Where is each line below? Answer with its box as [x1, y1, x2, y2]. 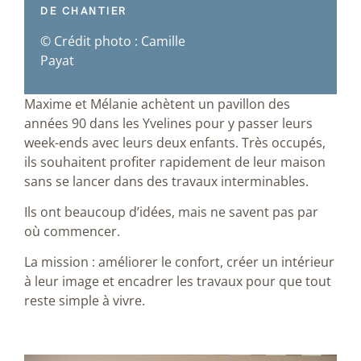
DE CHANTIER [40, 5, 127, 18]
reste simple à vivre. [24, 292, 145, 310]
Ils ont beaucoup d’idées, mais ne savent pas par [24, 202, 318, 221]
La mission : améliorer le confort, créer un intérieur [24, 253, 334, 272]
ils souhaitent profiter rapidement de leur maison [24, 152, 326, 171]
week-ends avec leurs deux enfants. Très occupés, [24, 133, 326, 151]
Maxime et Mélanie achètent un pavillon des [24, 94, 290, 113]
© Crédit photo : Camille [40, 31, 185, 50]
